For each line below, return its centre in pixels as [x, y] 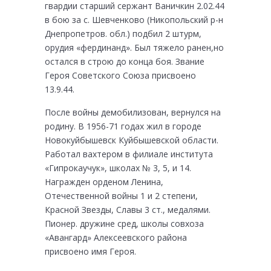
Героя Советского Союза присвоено [120, 75]
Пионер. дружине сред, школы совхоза [124, 224]
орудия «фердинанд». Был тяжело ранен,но [134, 47]
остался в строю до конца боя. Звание [125, 61]
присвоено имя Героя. [90, 251]
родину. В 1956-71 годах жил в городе [123, 126]
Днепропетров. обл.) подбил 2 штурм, [123, 34]
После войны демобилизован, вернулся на [133, 112]
